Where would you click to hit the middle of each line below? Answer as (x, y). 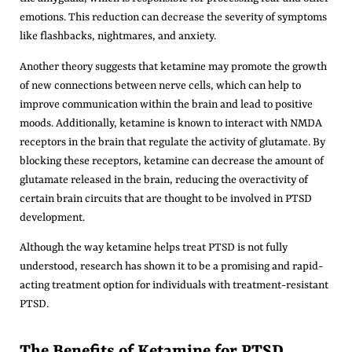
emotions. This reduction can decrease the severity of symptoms (173, 18)
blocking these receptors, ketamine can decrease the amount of (172, 161)
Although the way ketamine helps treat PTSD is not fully (154, 248)
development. (52, 217)
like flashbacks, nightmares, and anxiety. (118, 37)
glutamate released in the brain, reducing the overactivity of (164, 180)
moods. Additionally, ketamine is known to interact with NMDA (171, 123)
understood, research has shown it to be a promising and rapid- (171, 267)
